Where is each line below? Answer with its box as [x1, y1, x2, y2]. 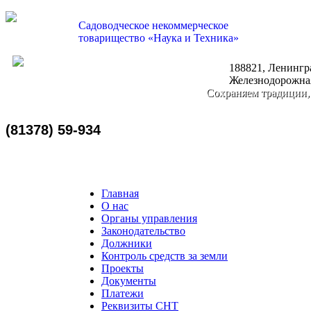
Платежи [101, 287, 144, 299]
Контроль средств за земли [101, 250, 228, 262]
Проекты [101, 262, 144, 274]
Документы [101, 275, 156, 287]
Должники [101, 237, 152, 249]
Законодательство [101, 225, 185, 237]
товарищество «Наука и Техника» [78, 32, 239, 44]
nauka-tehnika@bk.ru [52, 66, 164, 79]
